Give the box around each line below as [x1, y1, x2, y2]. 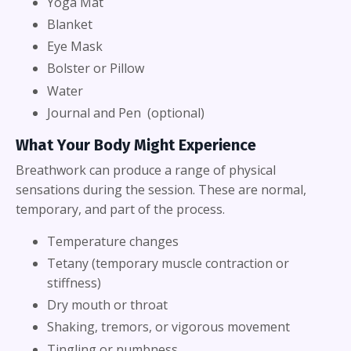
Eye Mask [47, 38, 103, 56]
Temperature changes [47, 232, 182, 250]
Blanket [47, 16, 92, 34]
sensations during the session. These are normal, [16, 180, 306, 198]
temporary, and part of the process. [16, 200, 225, 218]
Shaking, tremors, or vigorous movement [47, 318, 290, 336]
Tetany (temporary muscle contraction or [47, 255, 289, 272]
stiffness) [47, 274, 101, 291]
